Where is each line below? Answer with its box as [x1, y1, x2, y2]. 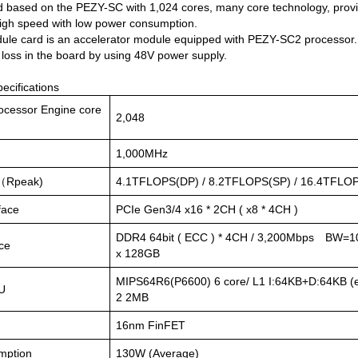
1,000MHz [116, 147, 168, 160]
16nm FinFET [116, 319, 185, 332]
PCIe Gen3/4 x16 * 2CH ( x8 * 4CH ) [116, 203, 298, 216]
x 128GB [116, 247, 160, 260]
